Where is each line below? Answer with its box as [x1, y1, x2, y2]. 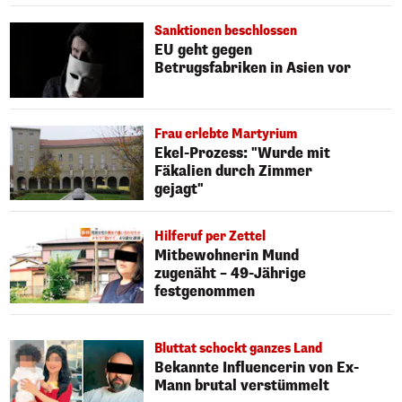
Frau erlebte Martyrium [154, 125, 298, 143]
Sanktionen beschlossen [154, 22, 298, 39]
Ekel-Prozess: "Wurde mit [154, 143, 331, 162]
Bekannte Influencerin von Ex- [154, 358, 360, 378]
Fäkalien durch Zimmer [154, 161, 313, 180]
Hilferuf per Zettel [154, 228, 267, 246]
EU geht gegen [154, 39, 253, 59]
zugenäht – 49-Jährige [154, 264, 307, 284]
